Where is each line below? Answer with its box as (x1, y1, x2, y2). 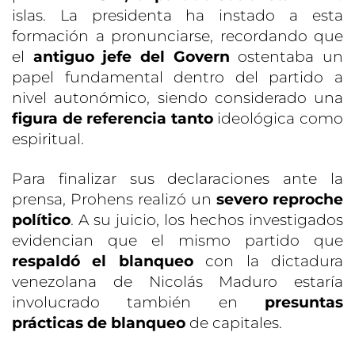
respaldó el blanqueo (12, 251, 193, 270)
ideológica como (212, 109, 344, 128)
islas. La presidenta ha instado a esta (12, 6, 343, 25)
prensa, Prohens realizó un (12, 189, 216, 208)
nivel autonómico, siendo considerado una (12, 88, 343, 107)
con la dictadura (193, 251, 344, 270)
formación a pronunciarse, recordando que (12, 26, 343, 45)
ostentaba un (229, 47, 344, 66)
